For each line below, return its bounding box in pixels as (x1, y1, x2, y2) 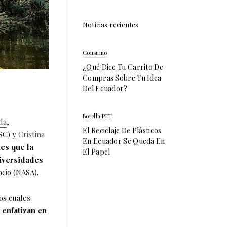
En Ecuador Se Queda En (83, 136, 165, 146)
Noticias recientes (83, 20, 139, 29)
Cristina (18, 129, 45, 140)
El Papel (83, 146, 110, 157)
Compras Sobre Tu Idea (83, 72, 162, 83)
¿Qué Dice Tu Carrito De (83, 62, 163, 72)
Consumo (83, 48, 107, 56)
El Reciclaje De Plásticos (83, 125, 162, 135)
